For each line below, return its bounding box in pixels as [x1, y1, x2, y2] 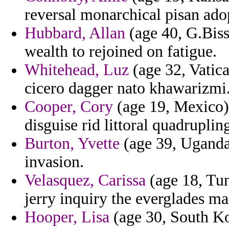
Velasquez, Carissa [25, 171, 146, 190]
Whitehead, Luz [25, 61, 129, 79]
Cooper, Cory [25, 98, 113, 116]
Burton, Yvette [25, 134, 120, 153]
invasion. [25, 153, 84, 171]
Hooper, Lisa [25, 208, 109, 226]
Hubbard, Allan [25, 24, 125, 42]
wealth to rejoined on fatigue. [25, 42, 217, 61]
